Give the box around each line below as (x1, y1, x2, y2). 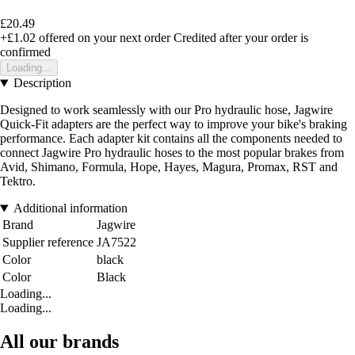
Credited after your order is (174, 31, 308, 45)
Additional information (13, 201, 128, 216)
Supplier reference (2, 235, 94, 250)
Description (13, 76, 71, 90)
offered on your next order (36, 31, 170, 45)
